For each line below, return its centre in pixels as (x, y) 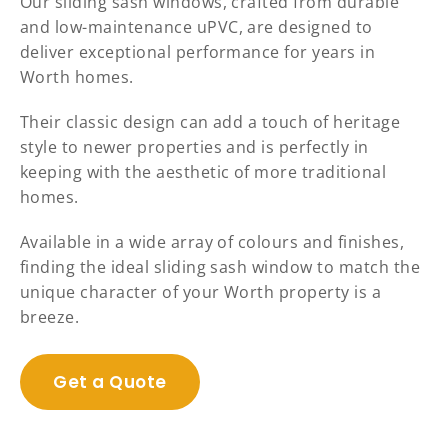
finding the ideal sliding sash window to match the (220, 267)
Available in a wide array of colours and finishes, (212, 242)
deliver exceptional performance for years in (198, 52)
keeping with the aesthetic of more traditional (203, 172)
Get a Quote (110, 382)
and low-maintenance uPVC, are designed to (196, 27)
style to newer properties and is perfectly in (194, 147)
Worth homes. (77, 77)
